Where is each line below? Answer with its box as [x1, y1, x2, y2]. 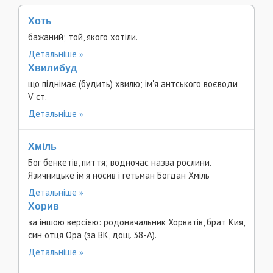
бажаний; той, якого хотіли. [28, 31, 138, 43]
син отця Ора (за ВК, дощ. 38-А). [28, 229, 157, 241]
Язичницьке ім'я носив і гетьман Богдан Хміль [28, 169, 210, 181]
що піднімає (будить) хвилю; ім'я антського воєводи [28, 78, 238, 90]
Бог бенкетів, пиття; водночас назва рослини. [28, 157, 211, 168]
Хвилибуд [28, 63, 77, 73]
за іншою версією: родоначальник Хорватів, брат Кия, [28, 216, 244, 228]
